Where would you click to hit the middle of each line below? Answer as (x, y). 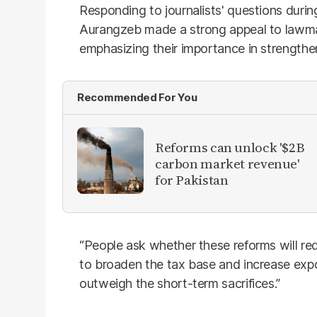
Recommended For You (137, 97)
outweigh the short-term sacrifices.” (180, 283)
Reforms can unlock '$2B (230, 147)
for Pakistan (192, 179)
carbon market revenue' (227, 163)
